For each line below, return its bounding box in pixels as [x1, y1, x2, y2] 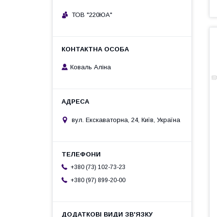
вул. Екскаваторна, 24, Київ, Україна [72, 116, 180, 124]
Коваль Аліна [70, 63, 111, 71]
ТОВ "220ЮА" [72, 11, 112, 18]
